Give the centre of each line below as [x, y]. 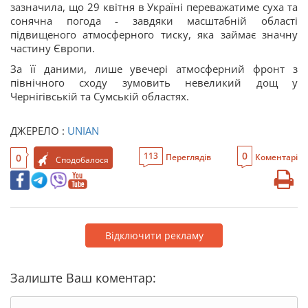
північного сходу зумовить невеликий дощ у [154, 82]
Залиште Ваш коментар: [83, 278]
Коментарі [276, 157]
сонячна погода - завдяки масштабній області [154, 21]
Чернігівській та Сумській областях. [100, 96]
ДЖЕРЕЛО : [39, 131]
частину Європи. [53, 48]
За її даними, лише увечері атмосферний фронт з [154, 69]
